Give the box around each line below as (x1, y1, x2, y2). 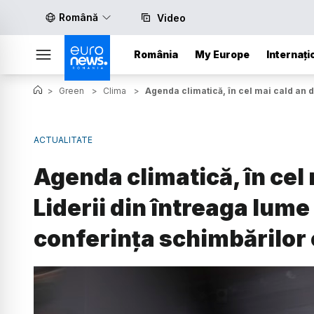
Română (59, 11, 98, 23)
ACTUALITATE (34, 135, 93, 145)
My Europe (195, 48, 250, 60)
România (134, 48, 178, 60)
